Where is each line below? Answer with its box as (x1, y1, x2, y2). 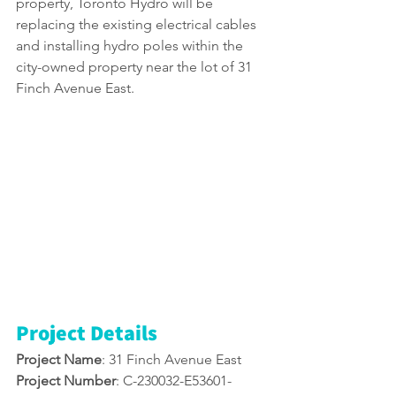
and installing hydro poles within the (16, 37, 247, 54)
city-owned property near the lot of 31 (16, 58, 255, 75)
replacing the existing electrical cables (16, 16, 260, 33)
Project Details (16, 318, 157, 347)
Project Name (16, 351, 102, 369)
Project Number (16, 372, 116, 390)
